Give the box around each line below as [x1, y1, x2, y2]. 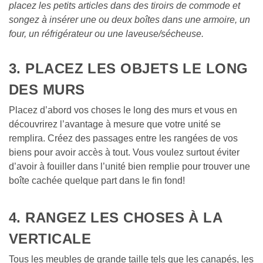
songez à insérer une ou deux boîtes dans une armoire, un [9, 14, 250, 25]
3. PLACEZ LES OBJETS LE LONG [9, 60, 248, 76]
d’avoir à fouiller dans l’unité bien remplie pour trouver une [9, 161, 250, 171]
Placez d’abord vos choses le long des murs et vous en [9, 104, 237, 115]
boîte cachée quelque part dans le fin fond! [9, 175, 185, 186]
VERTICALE [9, 230, 92, 247]
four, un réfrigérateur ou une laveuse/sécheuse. [9, 28, 204, 39]
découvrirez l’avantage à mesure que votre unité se [9, 119, 221, 129]
